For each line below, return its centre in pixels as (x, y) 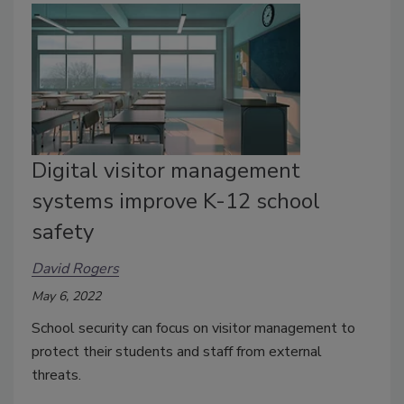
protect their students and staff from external (177, 352)
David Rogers (75, 268)
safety (63, 232)
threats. (56, 376)
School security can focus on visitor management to (193, 329)
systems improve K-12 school (176, 202)
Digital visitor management (166, 171)
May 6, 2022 (66, 297)
